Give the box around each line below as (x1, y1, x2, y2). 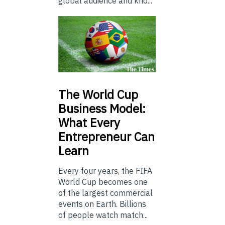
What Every (58, 115, 120, 131)
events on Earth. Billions (58, 199, 146, 209)
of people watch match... (58, 210, 148, 220)
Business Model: (58, 100, 146, 117)
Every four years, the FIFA (58, 166, 152, 176)
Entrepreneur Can (58, 129, 155, 145)
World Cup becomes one (58, 177, 148, 187)
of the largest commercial (58, 188, 153, 198)
